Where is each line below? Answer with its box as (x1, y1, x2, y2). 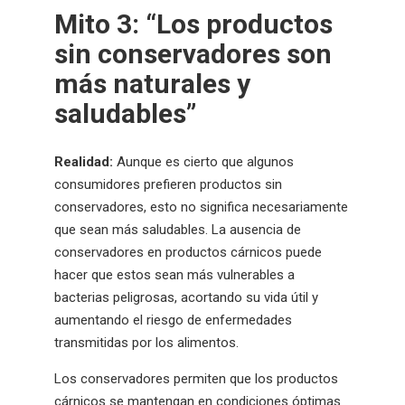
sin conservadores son (54, 38, 332, 71)
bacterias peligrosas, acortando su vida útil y (54, 289, 318, 306)
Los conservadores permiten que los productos (54, 371, 338, 388)
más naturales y (54, 68, 250, 100)
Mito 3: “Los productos (54, 8, 333, 41)
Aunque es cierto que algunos (113, 154, 294, 171)
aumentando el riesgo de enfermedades (54, 312, 292, 329)
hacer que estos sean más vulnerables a (54, 267, 295, 284)
